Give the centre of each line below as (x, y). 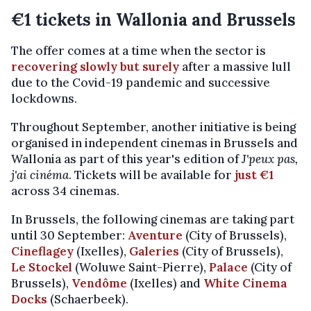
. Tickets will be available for (152, 175)
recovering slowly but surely (95, 66)
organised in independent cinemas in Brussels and (154, 143)
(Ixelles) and (165, 283)
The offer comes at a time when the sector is (138, 50)
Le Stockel (43, 267)
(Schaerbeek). (88, 299)
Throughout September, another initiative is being (153, 127)
